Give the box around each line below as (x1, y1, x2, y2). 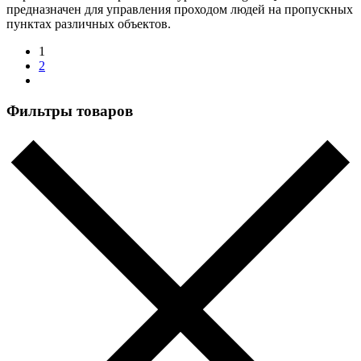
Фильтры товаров (6, 102, 133, 120)
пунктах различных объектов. (6, 16, 171, 31)
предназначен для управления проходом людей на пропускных (6, 2, 353, 16)
